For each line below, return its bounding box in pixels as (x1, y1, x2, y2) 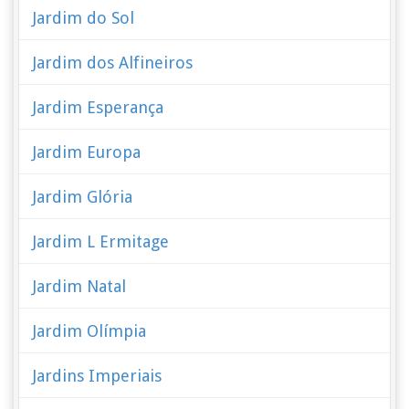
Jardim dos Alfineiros (33, 53, 194, 72)
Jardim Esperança (33, 98, 164, 117)
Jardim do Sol (33, 8, 135, 27)
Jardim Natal (33, 277, 127, 296)
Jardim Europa (33, 142, 142, 162)
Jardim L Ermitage (33, 232, 170, 251)
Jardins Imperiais (33, 366, 163, 385)
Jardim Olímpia (33, 321, 147, 341)
